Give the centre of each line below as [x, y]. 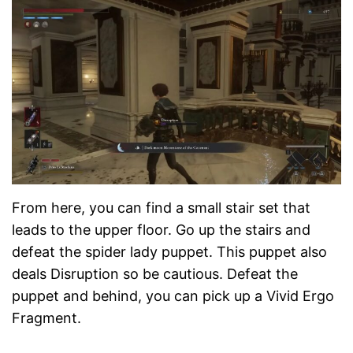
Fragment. [46, 318]
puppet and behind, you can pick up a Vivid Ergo [173, 296]
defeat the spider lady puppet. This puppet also [169, 252]
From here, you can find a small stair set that [161, 208]
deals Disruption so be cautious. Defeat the [155, 274]
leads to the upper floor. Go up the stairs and [161, 230]
